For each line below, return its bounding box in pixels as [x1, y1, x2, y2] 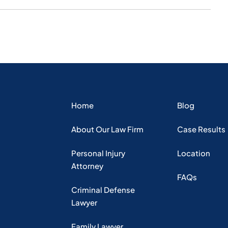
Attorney [71, 161, 103, 170]
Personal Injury [71, 148, 125, 158]
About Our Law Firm [71, 124, 144, 134]
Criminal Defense [71, 185, 135, 194]
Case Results [177, 124, 225, 134]
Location [177, 148, 210, 158]
